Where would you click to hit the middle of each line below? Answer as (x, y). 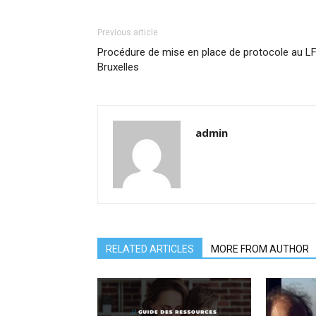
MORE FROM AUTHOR (260, 249)
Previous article (128, 32)
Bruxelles (118, 67)
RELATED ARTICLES (150, 249)
